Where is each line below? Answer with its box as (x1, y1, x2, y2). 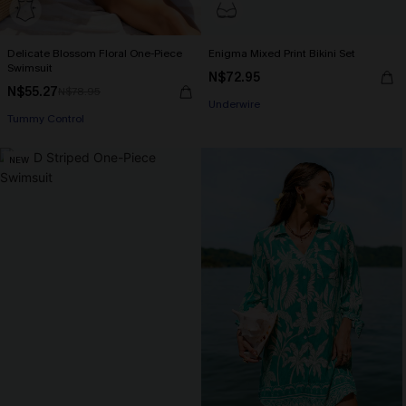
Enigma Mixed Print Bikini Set (208, 46, 355, 61)
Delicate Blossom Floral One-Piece (7, 46, 182, 61)
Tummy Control (7, 111, 84, 126)
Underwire (208, 97, 260, 111)
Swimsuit (7, 61, 53, 75)
